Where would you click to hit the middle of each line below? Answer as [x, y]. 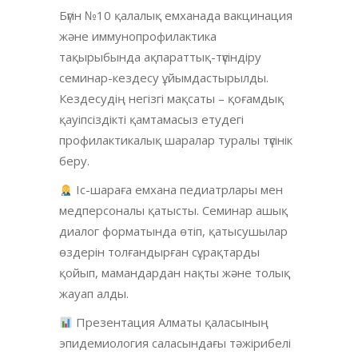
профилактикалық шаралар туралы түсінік [176, 140]
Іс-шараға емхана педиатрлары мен [178, 190]
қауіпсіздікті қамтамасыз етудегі [151, 119]
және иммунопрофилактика [138, 36]
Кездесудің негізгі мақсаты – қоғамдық [171, 99]
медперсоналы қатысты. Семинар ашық [173, 211]
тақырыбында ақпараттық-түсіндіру [160, 57]
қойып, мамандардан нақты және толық [175, 273]
